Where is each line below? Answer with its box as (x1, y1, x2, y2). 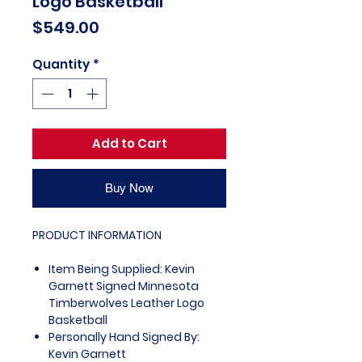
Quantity (32, 55, 90, 73)
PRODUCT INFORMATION (32, 227, 162, 244)
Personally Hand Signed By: (48, 329, 200, 346)
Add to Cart (91, 135, 167, 153)
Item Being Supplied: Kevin (48, 261, 195, 278)
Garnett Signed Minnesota (48, 278, 199, 295)
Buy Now (105, 181, 154, 196)
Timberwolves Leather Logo (48, 295, 204, 312)
